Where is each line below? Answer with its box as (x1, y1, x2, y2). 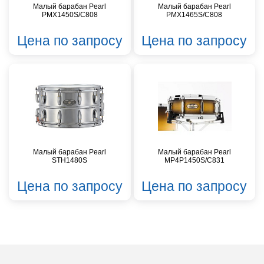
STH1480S (52, 156, 88, 165)
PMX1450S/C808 (41, 11, 98, 19)
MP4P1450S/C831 (164, 156, 225, 165)
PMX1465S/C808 (166, 11, 223, 19)
